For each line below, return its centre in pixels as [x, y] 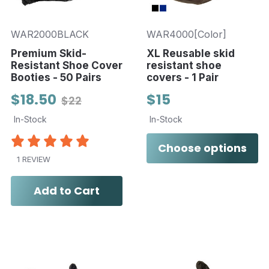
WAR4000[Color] [186, 34]
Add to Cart [67, 191]
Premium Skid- [49, 53]
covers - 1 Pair [182, 77]
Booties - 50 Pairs [56, 77]
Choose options [202, 148]
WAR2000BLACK [50, 34]
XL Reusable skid [190, 53]
